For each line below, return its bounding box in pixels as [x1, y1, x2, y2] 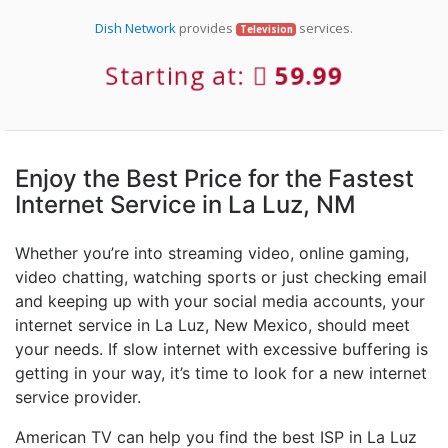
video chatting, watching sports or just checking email [15, 266, 427, 287]
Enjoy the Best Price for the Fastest [15, 163, 414, 193]
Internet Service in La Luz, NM [15, 189, 356, 219]
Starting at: [104, 58, 254, 93]
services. [296, 18, 354, 37]
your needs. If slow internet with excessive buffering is [15, 338, 428, 359]
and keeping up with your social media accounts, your [15, 290, 425, 311]
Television [239, 22, 293, 36]
